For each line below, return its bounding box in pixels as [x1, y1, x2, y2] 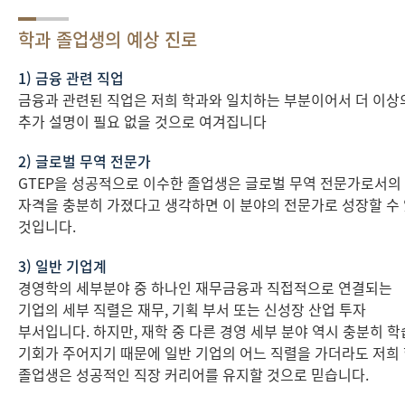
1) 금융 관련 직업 [18, 67, 124, 89]
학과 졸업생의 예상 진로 [18, 26, 197, 52]
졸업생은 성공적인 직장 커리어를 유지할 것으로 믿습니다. [18, 363, 369, 385]
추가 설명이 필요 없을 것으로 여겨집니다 [18, 110, 267, 132]
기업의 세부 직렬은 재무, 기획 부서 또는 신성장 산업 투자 [18, 298, 366, 320]
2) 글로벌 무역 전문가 [18, 150, 151, 172]
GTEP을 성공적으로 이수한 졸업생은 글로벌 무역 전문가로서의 [18, 172, 401, 193]
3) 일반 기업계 [18, 255, 107, 277]
